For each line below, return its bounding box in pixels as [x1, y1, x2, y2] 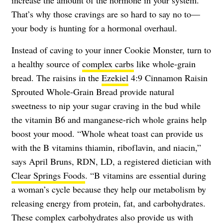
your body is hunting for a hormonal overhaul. [11, 21, 177, 34]
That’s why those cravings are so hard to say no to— [11, 7, 200, 20]
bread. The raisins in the [11, 71, 102, 84]
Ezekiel [102, 71, 128, 84]
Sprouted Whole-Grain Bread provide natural [11, 85, 174, 98]
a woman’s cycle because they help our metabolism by [11, 183, 206, 195]
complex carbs [82, 57, 134, 70]
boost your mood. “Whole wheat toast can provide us [11, 127, 203, 139]
